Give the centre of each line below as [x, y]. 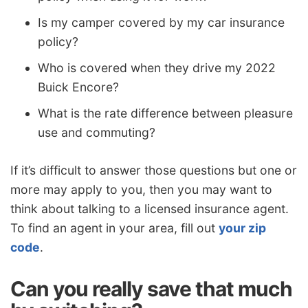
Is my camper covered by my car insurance [161, 22]
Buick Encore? [78, 87]
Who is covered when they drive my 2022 [157, 67]
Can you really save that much [151, 289]
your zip [242, 228]
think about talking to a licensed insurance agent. [150, 209]
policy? [58, 41]
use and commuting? [97, 132]
